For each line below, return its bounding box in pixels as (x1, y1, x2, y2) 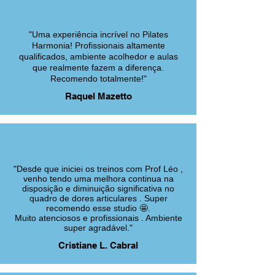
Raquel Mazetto (64, 91, 132, 101)
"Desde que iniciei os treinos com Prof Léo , (14, 164, 183, 174)
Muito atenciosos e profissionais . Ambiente (14, 213, 182, 223)
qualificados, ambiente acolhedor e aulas (18, 52, 178, 61)
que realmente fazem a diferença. (33, 63, 164, 72)
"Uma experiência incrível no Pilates (28, 29, 168, 39)
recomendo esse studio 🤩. (46, 203, 150, 213)
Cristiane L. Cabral (58, 240, 138, 250)
